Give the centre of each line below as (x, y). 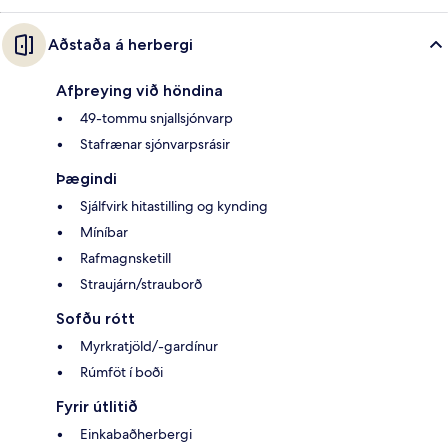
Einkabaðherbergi (136, 433)
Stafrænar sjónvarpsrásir (155, 143)
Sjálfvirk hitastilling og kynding (174, 205)
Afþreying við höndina (139, 90)
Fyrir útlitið (97, 406)
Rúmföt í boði (121, 371)
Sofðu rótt (95, 318)
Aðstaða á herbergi (120, 44)
